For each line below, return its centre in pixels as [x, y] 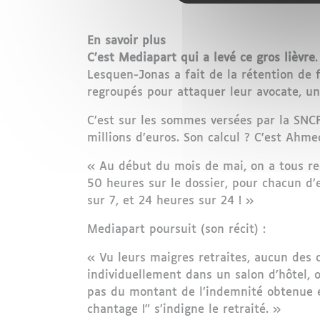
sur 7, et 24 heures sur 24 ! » [170, 201]
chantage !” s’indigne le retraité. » [184, 310]
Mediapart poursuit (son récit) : [176, 230]
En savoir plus [126, 41]
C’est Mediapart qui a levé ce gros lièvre [201, 58]
